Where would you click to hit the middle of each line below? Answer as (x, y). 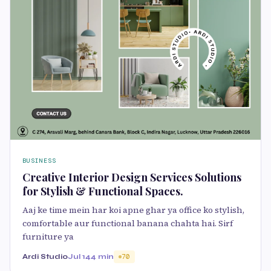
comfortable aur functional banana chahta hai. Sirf (128, 223)
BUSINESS (39, 160)
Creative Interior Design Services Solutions (132, 177)
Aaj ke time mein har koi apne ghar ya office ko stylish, (133, 210)
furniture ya (48, 236)
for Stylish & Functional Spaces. (103, 191)
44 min (100, 256)
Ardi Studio (45, 256)
